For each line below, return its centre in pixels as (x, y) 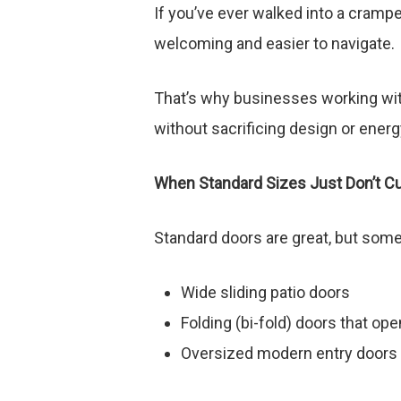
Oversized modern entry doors (289, 353)
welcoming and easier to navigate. (274, 43)
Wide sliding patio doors (265, 292)
